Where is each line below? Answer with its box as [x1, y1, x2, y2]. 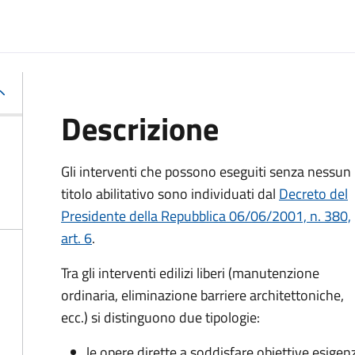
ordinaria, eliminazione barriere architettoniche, [61, 284, 344, 306]
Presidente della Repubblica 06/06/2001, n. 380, [61, 205, 351, 227]
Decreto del [279, 183, 348, 204]
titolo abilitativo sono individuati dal [61, 183, 279, 204]
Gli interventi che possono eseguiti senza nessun [61, 161, 351, 182]
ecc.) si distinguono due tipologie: [61, 307, 260, 328]
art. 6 [61, 227, 92, 249]
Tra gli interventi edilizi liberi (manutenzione [61, 262, 319, 284]
